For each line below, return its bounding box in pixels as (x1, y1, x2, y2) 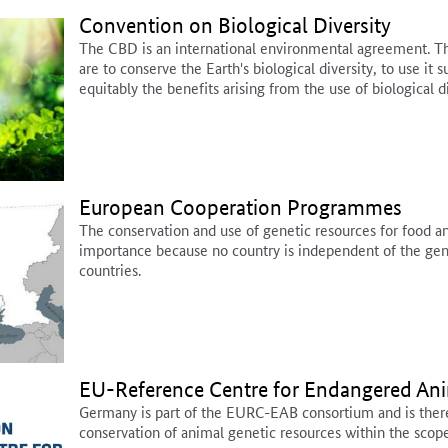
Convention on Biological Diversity (79, 13, 391, 39)
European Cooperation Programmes (79, 195, 402, 221)
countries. (79, 259, 141, 281)
